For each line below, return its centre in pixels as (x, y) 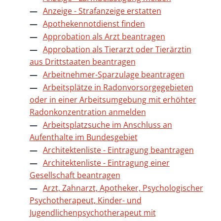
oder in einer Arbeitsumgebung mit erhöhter (113, 99)
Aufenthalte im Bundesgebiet (83, 137)
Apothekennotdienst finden (94, 23)
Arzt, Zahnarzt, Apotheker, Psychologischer (123, 188)
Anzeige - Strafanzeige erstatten (102, 11)
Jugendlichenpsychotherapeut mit (92, 212)
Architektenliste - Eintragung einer (106, 163)
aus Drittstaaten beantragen (82, 61)
